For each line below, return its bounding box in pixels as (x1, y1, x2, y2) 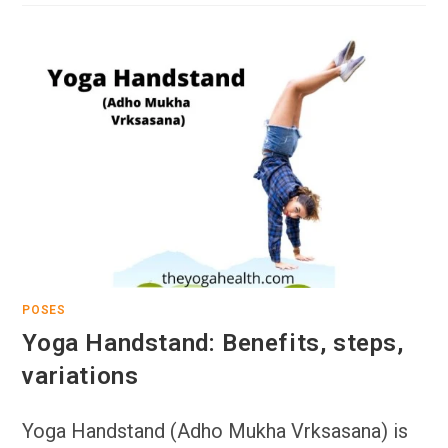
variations (22, 361, 139, 390)
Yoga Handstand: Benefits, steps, (22, 328, 404, 357)
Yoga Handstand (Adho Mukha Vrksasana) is (22, 418, 409, 443)
